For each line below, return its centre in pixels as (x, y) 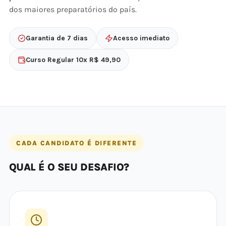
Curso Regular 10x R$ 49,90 (73, 60)
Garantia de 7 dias (57, 38)
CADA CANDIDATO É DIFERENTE (76, 143)
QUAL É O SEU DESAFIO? (69, 167)
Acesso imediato (141, 38)
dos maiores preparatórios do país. (73, 10)
